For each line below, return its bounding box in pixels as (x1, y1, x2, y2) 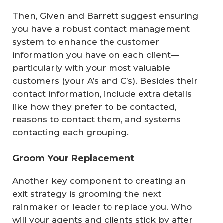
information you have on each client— (12, 49, 179, 60)
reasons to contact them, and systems (12, 114, 181, 124)
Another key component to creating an (12, 176, 186, 186)
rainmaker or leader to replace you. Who (12, 202, 192, 212)
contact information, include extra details (12, 88, 192, 99)
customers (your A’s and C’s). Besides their (12, 75, 198, 86)
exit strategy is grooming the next (12, 189, 161, 199)
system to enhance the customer (12, 36, 159, 47)
